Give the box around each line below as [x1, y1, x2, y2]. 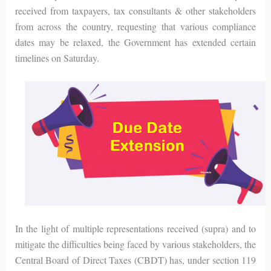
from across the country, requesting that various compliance [15, 19, 256, 33]
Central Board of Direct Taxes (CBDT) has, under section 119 [15, 253, 256, 266]
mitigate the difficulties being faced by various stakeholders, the [15, 237, 256, 250]
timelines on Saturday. [15, 51, 99, 64]
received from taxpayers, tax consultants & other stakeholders [15, 4, 256, 17]
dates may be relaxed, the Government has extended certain [15, 35, 256, 48]
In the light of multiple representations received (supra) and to [15, 221, 256, 235]
